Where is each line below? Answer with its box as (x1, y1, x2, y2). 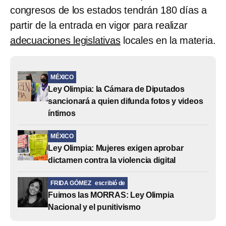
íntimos (48, 108, 76, 118)
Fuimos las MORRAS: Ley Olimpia (48, 190, 174, 199)
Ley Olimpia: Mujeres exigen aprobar (48, 143, 184, 152)
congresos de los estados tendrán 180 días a (10, 4, 207, 16)
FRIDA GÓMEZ (50, 179, 91, 187)
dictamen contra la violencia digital (48, 155, 176, 164)
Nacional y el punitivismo (48, 202, 141, 211)
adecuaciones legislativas (10, 34, 121, 46)
